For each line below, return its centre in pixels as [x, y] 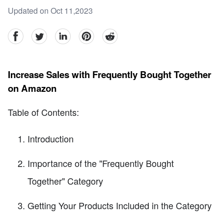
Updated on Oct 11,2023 [50, 11]
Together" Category [65, 180]
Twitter [42, 34]
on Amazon [32, 88]
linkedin [68, 34]
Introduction [51, 138]
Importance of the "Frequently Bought [101, 163]
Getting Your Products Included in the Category [120, 205]
